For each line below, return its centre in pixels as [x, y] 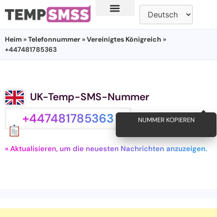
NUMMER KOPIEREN [162, 120]
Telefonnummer [54, 39]
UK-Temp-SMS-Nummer [90, 97]
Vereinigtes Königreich [124, 39]
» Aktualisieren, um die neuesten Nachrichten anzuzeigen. [106, 149]
